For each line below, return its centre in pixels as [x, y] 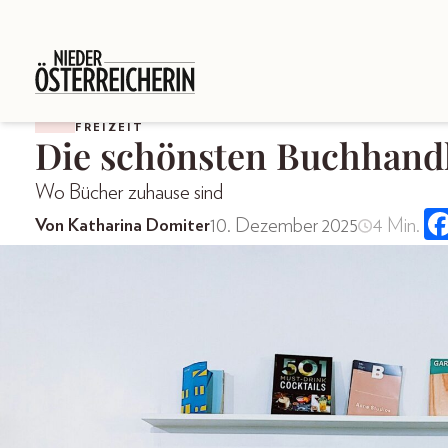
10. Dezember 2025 [284, 226]
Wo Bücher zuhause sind [129, 192]
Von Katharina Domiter [122, 226]
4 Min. [395, 226]
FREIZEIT [109, 127]
